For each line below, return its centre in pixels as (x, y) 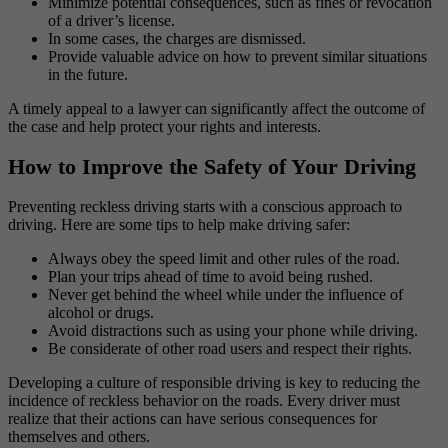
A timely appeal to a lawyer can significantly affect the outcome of (216, 108)
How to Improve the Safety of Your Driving (212, 167)
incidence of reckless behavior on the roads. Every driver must (204, 401)
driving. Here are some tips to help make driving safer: (179, 225)
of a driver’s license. (111, 20)
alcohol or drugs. (101, 313)
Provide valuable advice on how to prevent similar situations (237, 56)
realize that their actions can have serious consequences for (192, 419)
